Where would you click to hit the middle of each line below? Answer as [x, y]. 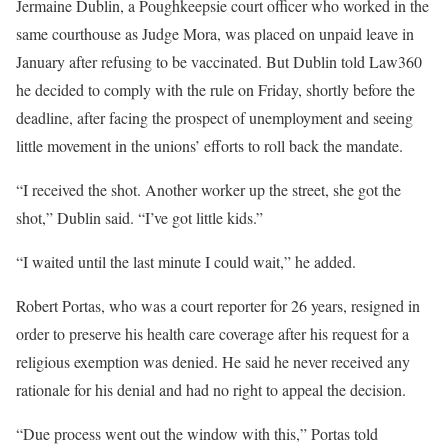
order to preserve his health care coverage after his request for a [212, 333]
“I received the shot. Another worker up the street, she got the [208, 189]
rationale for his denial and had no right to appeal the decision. [211, 389]
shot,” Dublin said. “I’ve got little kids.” [139, 217]
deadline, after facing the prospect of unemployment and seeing [214, 117]
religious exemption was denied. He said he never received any [213, 361]
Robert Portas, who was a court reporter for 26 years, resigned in [218, 305]
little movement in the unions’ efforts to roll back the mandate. [209, 145]
